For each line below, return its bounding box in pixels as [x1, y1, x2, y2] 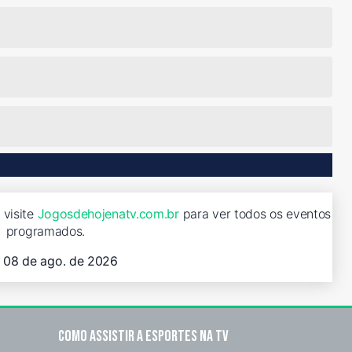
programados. [5, 222, 86, 239]
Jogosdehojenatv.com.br [37, 205, 179, 222]
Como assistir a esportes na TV [58, 326, 229, 346]
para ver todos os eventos [178, 205, 332, 222]
